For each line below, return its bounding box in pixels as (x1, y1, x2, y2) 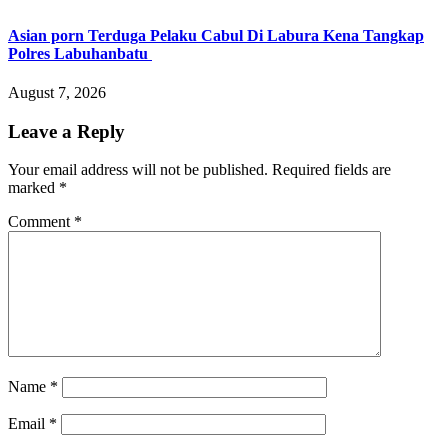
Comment (8, 213, 74, 231)
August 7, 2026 (8, 83, 106, 101)
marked (8, 179, 59, 197)
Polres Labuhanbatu (8, 44, 152, 62)
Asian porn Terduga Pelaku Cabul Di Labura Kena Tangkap (8, 26, 424, 44)
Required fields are (272, 161, 391, 179)
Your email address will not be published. (8, 161, 268, 179)
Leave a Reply (8, 120, 125, 142)
